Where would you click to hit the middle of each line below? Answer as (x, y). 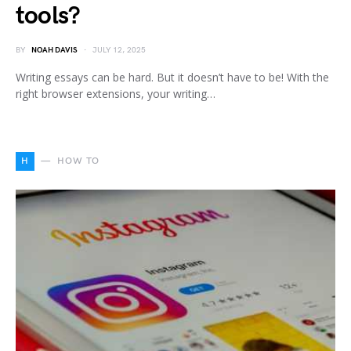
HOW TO (78, 161)
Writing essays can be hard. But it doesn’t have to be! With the (172, 77)
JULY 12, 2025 (119, 50)
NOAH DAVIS (54, 50)
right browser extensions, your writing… (116, 93)
